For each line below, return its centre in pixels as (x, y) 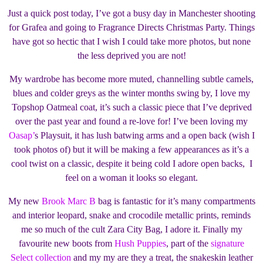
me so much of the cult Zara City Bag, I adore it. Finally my (131, 230)
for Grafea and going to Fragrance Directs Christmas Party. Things (131, 28)
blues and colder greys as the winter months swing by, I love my (131, 93)
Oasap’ (21, 136)
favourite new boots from (67, 244)
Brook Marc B (68, 201)
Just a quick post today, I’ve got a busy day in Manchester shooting (131, 14)
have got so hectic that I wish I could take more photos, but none (131, 42)
